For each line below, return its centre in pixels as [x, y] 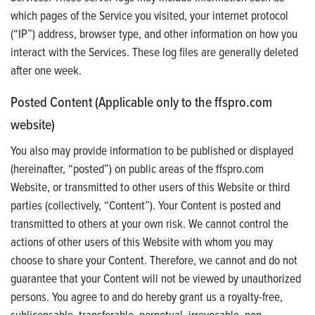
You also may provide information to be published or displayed [152, 150]
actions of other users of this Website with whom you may [142, 241]
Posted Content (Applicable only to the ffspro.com [141, 102]
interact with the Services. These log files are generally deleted [154, 51]
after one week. [46, 70]
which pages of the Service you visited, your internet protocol [149, 15]
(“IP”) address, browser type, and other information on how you [154, 33]
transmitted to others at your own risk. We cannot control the [149, 223]
